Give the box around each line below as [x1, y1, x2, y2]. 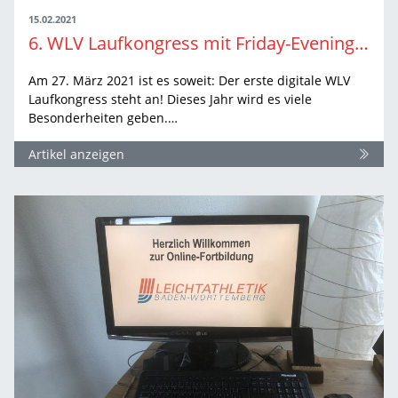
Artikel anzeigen [28, 145, 124, 163]
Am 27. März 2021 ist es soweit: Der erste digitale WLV [28, 71, 350, 89]
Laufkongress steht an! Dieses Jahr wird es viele [28, 90, 312, 107]
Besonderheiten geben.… [28, 108, 178, 126]
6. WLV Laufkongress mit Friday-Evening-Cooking [354, 30, 369, 55]
